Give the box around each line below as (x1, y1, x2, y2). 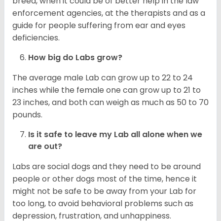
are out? (28, 140, 64, 152)
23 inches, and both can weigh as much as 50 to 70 (12, 96, 209, 108)
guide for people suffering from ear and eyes (12, 19, 185, 31)
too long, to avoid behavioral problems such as (12, 197, 193, 209)
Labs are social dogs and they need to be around (12, 160, 201, 172)
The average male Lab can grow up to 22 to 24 (12, 72, 193, 83)
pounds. (12, 109, 42, 120)
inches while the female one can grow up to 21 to (12, 84, 201, 96)
